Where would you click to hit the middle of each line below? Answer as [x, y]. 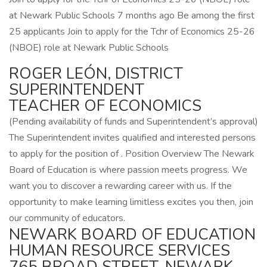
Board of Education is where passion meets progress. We [128, 170]
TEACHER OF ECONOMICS [105, 106]
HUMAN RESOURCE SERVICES [119, 251]
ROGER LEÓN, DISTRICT [96, 74]
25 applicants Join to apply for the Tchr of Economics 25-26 [132, 32]
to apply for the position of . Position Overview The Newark [132, 154]
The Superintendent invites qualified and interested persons [132, 138]
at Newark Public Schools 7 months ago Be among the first [132, 15]
